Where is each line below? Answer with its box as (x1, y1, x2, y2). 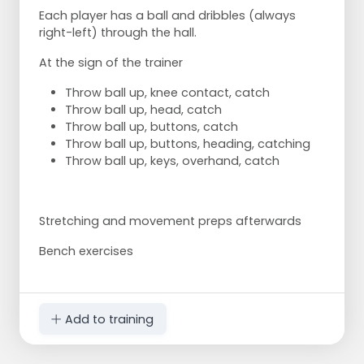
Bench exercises (39, 243, 133, 260)
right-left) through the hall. (39, 24, 197, 41)
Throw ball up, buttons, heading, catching (65, 136, 310, 153)
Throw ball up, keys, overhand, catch (65, 153, 279, 170)
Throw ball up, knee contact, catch (65, 84, 270, 102)
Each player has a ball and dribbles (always (39, 7, 296, 24)
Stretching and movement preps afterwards (39, 213, 301, 230)
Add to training (62, 310, 154, 327)
